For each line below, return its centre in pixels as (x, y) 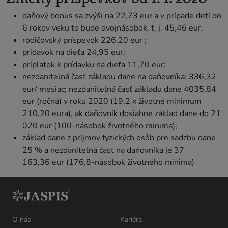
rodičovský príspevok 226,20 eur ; (84, 40)
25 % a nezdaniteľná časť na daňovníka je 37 (103, 150)
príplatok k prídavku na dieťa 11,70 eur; (94, 64)
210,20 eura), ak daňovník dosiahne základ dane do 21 (122, 113)
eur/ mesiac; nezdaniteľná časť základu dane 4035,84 (119, 89)
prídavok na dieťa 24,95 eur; (74, 52)
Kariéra (131, 220)
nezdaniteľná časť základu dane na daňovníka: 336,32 (119, 77)
